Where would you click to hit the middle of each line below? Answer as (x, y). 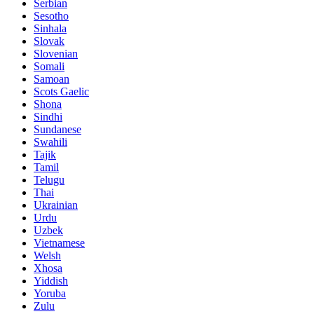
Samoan (52, 78)
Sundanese (57, 129)
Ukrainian (56, 205)
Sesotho (51, 15)
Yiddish (51, 280)
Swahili (50, 142)
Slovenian (56, 53)
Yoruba (50, 293)
